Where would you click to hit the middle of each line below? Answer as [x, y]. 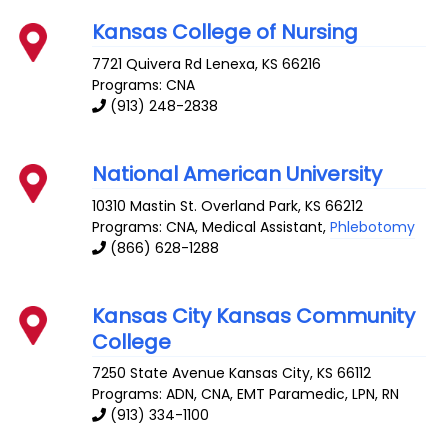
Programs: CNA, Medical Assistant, [211, 226]
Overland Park [250, 205]
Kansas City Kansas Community [254, 315]
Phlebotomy [373, 226]
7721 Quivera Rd [147, 63]
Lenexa [231, 63]
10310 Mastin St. [145, 205]
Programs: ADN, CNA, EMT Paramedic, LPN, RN [246, 394]
